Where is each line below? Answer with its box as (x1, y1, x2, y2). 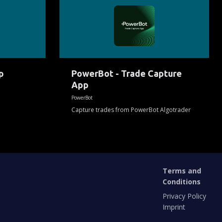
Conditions (163, 177, 201, 186)
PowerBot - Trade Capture (71, 68, 182, 78)
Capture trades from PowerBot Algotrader (71, 105, 191, 114)
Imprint (163, 202, 186, 212)
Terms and (163, 166, 202, 175)
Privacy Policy (163, 191, 207, 201)
